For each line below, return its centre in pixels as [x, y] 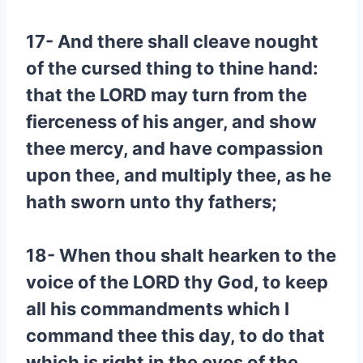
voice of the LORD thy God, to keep [177, 282]
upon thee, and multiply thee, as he [179, 175]
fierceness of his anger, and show [171, 122]
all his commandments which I [158, 309]
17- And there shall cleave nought [172, 41]
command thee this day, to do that [175, 335]
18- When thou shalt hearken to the [181, 255]
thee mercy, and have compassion [175, 148]
